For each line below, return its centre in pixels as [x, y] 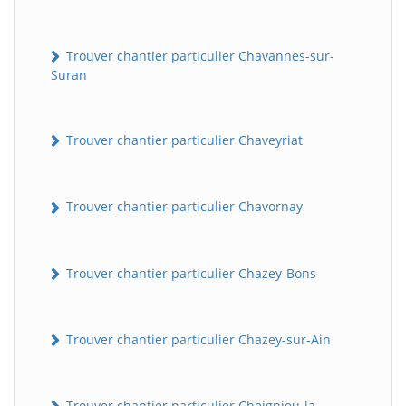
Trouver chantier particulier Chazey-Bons [189, 273]
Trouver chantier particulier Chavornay [183, 207]
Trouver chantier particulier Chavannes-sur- [198, 55]
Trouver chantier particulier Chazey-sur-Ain [197, 339]
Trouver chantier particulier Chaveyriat [183, 140]
